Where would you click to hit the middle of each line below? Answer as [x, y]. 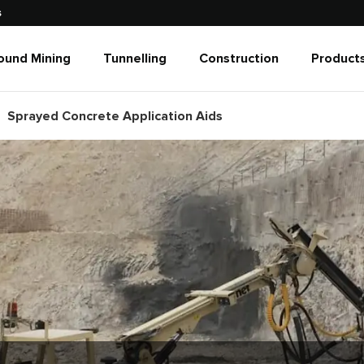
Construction [238, 58]
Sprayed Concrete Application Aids [115, 116]
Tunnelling [134, 58]
